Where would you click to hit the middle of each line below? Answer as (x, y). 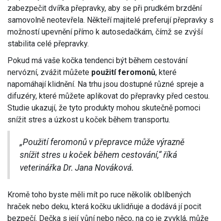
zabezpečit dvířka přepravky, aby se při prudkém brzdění (105, 8)
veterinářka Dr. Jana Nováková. (77, 168)
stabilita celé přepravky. (48, 44)
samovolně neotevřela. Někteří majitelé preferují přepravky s (110, 20)
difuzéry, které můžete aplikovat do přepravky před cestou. (109, 96)
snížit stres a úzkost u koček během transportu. (89, 120)
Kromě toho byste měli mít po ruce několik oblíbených (99, 195)
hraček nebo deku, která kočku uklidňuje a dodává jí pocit (104, 207)
